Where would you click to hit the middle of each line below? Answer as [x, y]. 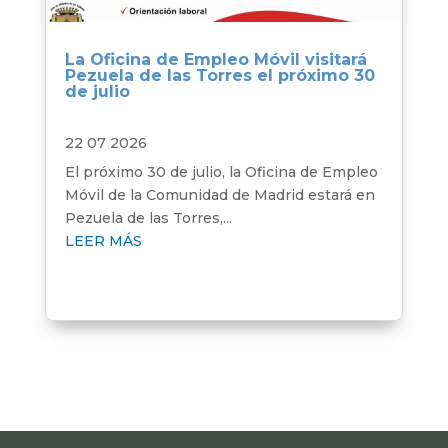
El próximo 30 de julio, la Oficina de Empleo [221, 172]
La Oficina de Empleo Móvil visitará [215, 60]
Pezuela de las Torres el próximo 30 [219, 76]
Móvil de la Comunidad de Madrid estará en [219, 195]
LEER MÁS [103, 241]
